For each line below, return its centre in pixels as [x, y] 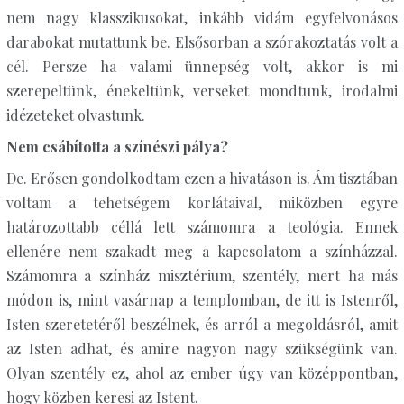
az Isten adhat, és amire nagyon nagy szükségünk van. [202, 349]
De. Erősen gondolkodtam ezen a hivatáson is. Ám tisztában [202, 178]
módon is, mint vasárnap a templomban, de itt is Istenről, [202, 300]
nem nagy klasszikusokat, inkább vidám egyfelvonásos [202, 18]
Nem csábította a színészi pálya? [117, 147]
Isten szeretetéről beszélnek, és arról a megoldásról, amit [202, 324]
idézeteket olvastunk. [75, 115]
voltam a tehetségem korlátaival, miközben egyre [202, 202]
